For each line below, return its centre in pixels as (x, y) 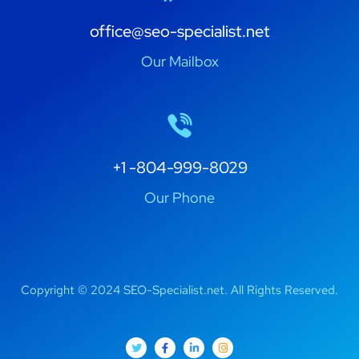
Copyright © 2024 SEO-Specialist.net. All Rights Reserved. (179, 290)
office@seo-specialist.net (179, 32)
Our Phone (179, 198)
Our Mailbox (179, 62)
